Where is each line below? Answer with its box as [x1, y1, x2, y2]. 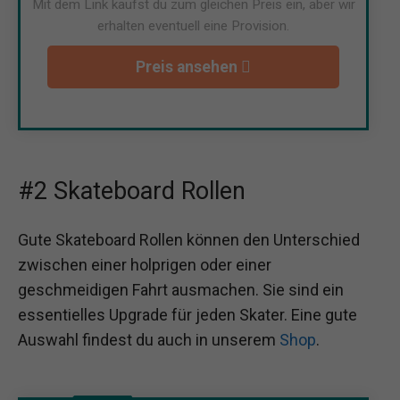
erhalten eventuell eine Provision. [97, 17, 289, 34]
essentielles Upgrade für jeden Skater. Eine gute [18, 304, 357, 324]
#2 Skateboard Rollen [18, 176, 246, 205]
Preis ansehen [136, 57, 241, 76]
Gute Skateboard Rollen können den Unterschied [18, 229, 360, 249]
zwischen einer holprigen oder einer [18, 254, 271, 274]
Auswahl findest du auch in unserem [18, 329, 279, 349]
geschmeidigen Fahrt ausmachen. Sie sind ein [18, 279, 344, 299]
